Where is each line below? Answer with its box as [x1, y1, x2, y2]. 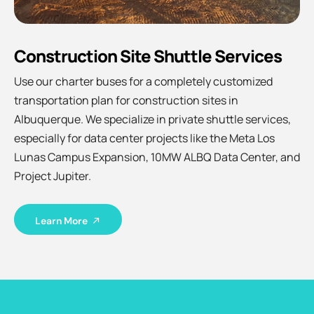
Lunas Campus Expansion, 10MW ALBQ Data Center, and [14, 149, 300, 165]
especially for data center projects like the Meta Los [14, 130, 275, 146]
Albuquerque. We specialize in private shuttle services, [14, 111, 291, 128]
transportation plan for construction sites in [14, 93, 238, 109]
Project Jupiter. [14, 168, 91, 184]
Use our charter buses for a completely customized [14, 74, 273, 90]
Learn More [35, 214, 88, 227]
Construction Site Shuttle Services [14, 44, 282, 68]
